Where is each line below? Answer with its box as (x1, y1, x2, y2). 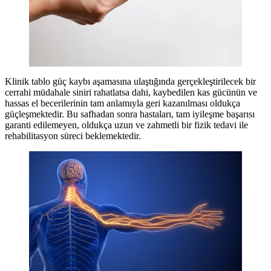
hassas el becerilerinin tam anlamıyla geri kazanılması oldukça (5, 98, 240, 109)
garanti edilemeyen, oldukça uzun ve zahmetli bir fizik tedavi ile (5, 120, 248, 131)
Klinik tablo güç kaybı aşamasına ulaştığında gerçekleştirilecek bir (5, 76, 256, 87)
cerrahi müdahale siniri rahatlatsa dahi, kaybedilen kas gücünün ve (5, 87, 257, 98)
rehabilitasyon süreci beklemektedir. (5, 131, 141, 142)
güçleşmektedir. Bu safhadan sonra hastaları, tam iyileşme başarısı (5, 109, 255, 120)
